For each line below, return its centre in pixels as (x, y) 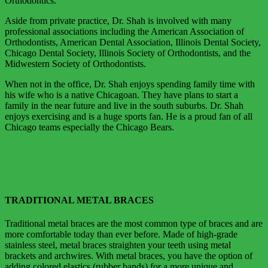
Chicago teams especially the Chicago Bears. (89, 127)
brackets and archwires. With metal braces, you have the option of (129, 256)
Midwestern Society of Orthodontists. (75, 63)
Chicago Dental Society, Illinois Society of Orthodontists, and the (128, 53)
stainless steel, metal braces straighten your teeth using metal (118, 245)
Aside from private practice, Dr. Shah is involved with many (118, 20)
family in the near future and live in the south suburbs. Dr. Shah (124, 105)
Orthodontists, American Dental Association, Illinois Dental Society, (133, 42)
